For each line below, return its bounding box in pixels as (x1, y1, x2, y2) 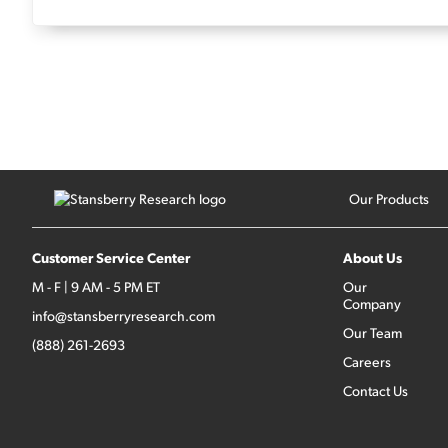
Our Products (348, 190, 429, 207)
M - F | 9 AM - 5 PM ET (32, 278, 160, 295)
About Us (343, 248, 402, 266)
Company (343, 295, 401, 312)
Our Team (343, 324, 402, 341)
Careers (343, 353, 391, 370)
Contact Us (343, 382, 408, 399)
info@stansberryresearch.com (32, 307, 215, 324)
